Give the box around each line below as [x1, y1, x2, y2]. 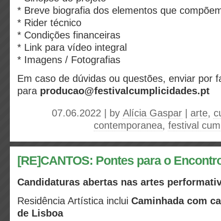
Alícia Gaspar [123, 108, 182, 118]
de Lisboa [17, 208, 63, 219]
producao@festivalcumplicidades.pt [40, 85, 210, 96]
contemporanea [94, 120, 162, 131]
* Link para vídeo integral [17, 42, 127, 53]
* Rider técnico [17, 17, 81, 28]
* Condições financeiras [17, 30, 120, 40]
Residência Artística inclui [17, 195, 131, 206]
